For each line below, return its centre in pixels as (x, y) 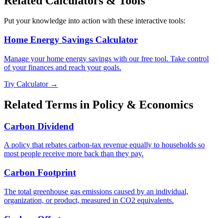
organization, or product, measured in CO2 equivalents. (89, 200)
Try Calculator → (31, 84)
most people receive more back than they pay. (74, 154)
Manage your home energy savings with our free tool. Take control (106, 58)
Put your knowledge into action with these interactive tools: (95, 21)
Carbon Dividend (39, 126)
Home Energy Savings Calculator (71, 40)
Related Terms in (48, 104)
